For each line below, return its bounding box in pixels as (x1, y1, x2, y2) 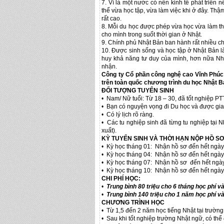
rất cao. (101, 15, 121, 22)
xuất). (101, 127, 116, 134)
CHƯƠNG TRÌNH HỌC (101, 199, 164, 206)
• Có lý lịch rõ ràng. (101, 111, 154, 118)
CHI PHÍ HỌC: (101, 175, 140, 182)
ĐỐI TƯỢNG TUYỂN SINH (101, 87, 174, 94)
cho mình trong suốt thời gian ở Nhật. (101, 31, 202, 38)
